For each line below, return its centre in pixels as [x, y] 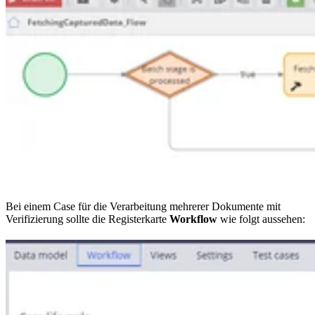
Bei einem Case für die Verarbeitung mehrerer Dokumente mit [143, 207]
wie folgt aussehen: [261, 219]
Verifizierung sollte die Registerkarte [88, 219]
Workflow [193, 219]
